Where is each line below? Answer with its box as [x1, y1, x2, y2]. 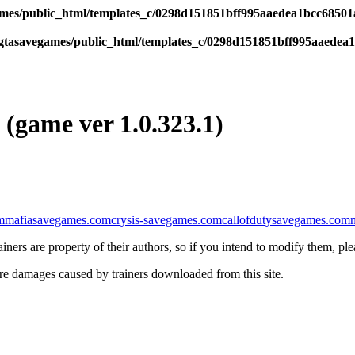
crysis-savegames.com [111, 212, 222, 227]
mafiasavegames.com [5, 212, 111, 227]
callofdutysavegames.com [222, 212, 350, 227]
